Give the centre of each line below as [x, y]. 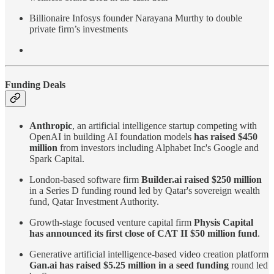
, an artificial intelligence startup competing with [165, 125]
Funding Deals [35, 85]
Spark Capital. [57, 158]
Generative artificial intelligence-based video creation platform [149, 254]
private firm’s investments [79, 29]
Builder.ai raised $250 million [202, 179]
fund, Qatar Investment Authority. [94, 201]
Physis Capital [224, 222]
